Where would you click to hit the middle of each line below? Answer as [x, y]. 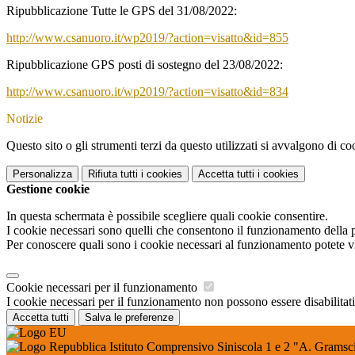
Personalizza [42, 174]
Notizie [25, 119]
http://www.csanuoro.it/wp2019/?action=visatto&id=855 [147, 38]
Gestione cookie [48, 189]
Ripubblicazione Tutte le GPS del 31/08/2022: [122, 11]
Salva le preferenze [129, 318]
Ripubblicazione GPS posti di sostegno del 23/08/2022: [145, 65]
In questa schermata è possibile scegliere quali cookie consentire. [167, 216]
